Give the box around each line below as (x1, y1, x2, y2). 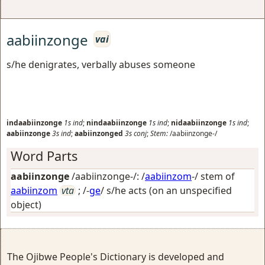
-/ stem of (192, 169, 235, 183)
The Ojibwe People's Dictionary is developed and (7, 250, 224, 263)
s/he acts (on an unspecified (106, 183, 232, 197)
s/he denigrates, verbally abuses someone (7, 57, 195, 71)
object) (11, 198, 41, 211)
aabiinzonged (75, 128, 123, 138)
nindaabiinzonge (86, 117, 147, 128)
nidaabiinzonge (171, 117, 227, 128)
